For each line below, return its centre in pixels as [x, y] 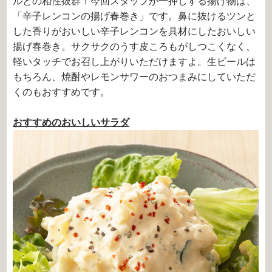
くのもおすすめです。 [62, 92]
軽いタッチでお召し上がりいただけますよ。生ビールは [134, 62]
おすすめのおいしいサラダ [71, 123]
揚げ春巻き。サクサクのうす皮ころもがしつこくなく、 [134, 47]
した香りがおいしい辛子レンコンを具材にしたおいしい [134, 32]
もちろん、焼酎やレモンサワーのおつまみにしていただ [134, 77]
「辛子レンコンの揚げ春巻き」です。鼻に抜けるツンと [134, 16]
